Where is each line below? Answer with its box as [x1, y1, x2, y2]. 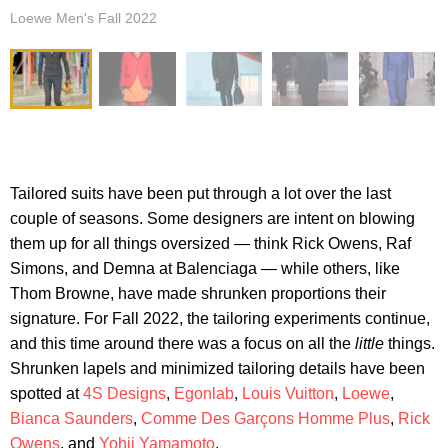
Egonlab [174, 385, 234, 403]
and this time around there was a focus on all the [10, 335, 355, 353]
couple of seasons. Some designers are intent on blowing [10, 210, 415, 228]
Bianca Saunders [10, 410, 133, 428]
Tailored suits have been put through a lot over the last [10, 185, 391, 203]
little [355, 335, 384, 353]
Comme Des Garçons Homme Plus [141, 410, 390, 428]
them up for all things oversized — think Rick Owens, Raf [10, 235, 411, 253]
